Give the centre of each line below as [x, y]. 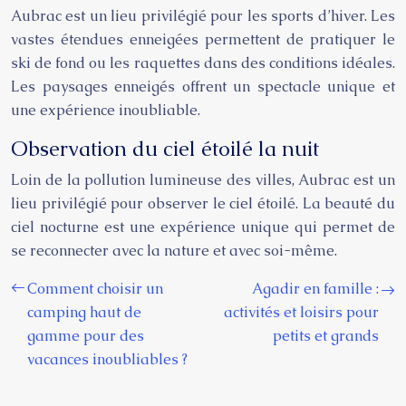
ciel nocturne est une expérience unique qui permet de [203, 227]
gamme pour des [86, 336]
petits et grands [326, 336]
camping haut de [84, 312]
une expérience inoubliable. [106, 110]
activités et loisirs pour [301, 312]
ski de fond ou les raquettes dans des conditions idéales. [203, 63]
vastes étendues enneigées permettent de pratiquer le [203, 39]
